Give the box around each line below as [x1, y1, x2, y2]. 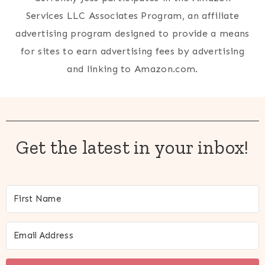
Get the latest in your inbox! [16, 136, 249, 159]
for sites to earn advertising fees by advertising [21, 46, 244, 57]
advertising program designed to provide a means [15, 28, 250, 40]
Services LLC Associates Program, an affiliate [25, 10, 240, 22]
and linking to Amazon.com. [67, 63, 198, 75]
